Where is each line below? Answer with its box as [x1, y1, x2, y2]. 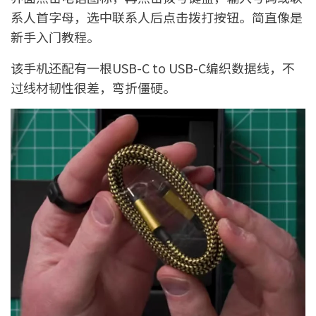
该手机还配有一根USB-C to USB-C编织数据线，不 [11, 58, 295, 77]
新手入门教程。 [11, 27, 99, 46]
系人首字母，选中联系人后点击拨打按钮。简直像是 [11, 7, 303, 26]
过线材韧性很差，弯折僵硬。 [11, 78, 176, 97]
